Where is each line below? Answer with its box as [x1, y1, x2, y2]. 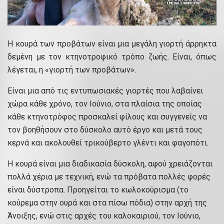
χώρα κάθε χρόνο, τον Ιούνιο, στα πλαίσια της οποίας [7, 99, 202, 109]
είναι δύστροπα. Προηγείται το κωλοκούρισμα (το [7, 185, 188, 195]
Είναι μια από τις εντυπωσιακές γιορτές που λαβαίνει [7, 86, 203, 96]
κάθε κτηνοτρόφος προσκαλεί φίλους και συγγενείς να [7, 112, 207, 122]
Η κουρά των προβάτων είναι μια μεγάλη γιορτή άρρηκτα [7, 39, 216, 49]
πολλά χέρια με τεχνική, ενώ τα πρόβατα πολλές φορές [7, 172, 210, 182]
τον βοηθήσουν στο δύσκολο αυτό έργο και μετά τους [7, 125, 202, 135]
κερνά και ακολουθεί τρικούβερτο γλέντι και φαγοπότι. [7, 138, 208, 148]
